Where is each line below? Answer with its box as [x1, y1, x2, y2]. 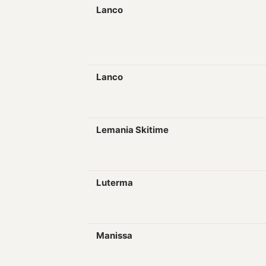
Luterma [96, 177, 133, 188]
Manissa [96, 230, 132, 241]
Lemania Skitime [96, 124, 169, 135]
